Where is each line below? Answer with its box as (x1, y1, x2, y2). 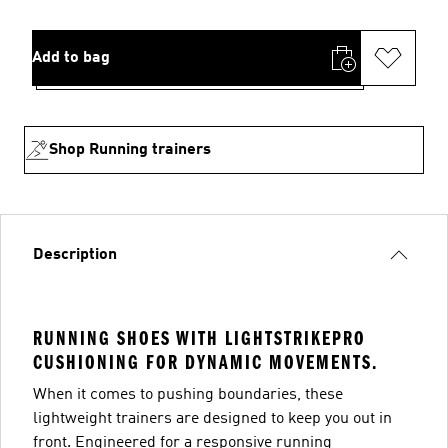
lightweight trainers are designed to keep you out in (33, 410, 392, 427)
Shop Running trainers (49, 141, 211, 158)
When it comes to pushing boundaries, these (33, 386, 343, 403)
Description (33, 246, 117, 263)
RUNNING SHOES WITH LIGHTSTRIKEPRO (33, 326, 366, 350)
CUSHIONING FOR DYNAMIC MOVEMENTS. (33, 350, 378, 374)
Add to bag (32, 49, 110, 66)
